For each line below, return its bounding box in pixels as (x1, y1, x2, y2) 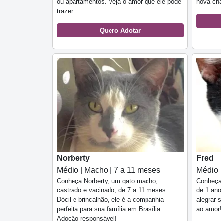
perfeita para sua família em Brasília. (57, 205, 162, 213)
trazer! (57, 7, 75, 15)
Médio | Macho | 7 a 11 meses (57, 166, 160, 175)
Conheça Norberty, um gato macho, (57, 177, 158, 185)
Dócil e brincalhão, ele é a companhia (57, 196, 164, 204)
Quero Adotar (100, 26, 141, 34)
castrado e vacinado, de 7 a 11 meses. (57, 186, 168, 194)
